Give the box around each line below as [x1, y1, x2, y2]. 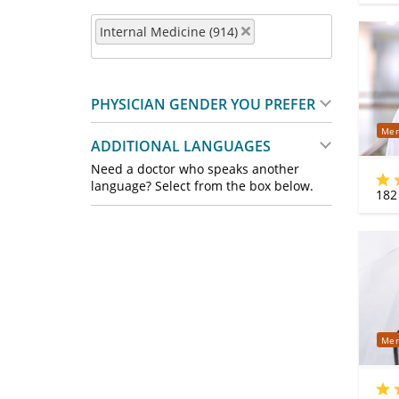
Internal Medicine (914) [100, 22, 238, 40]
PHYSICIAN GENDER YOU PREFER [91, 94, 315, 114]
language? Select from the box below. [91, 176, 313, 194]
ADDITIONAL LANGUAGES [91, 135, 271, 156]
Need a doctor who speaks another [91, 159, 299, 177]
